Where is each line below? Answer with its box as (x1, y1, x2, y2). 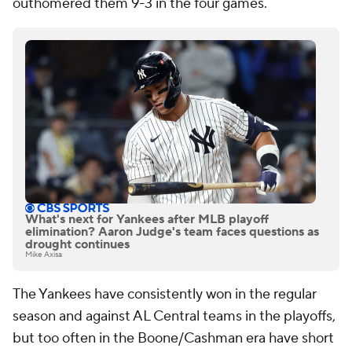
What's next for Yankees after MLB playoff (25, 211, 269, 228)
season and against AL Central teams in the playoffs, (13, 307, 335, 326)
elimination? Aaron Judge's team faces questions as (25, 224, 319, 240)
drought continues (25, 236, 130, 253)
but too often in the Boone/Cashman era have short (13, 329, 334, 348)
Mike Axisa (25, 249, 62, 260)
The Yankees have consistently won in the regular (13, 285, 317, 304)
